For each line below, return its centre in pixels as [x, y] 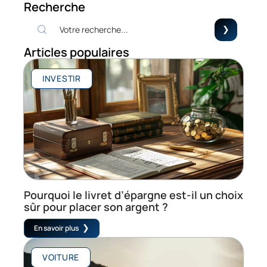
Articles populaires [77, 52]
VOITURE [61, 257]
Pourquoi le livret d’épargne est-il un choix [133, 195]
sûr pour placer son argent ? [96, 207]
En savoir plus [56, 228]
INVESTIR [62, 78]
